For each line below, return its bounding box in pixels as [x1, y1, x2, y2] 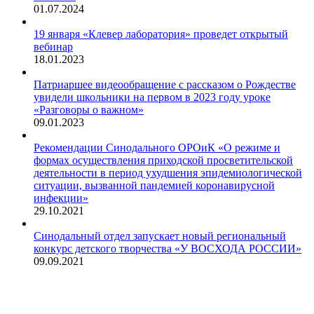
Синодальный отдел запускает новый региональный [34, 229, 286, 242]
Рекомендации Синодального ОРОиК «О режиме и [34, 141, 280, 153]
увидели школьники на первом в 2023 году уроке [34, 90, 271, 103]
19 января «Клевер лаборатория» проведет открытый [34, 27, 288, 40]
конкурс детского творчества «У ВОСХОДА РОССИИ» [34, 242, 301, 254]
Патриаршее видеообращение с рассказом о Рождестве [34, 78, 296, 90]
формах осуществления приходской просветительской [34, 153, 293, 166]
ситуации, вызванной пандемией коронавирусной [34, 179, 275, 191]
